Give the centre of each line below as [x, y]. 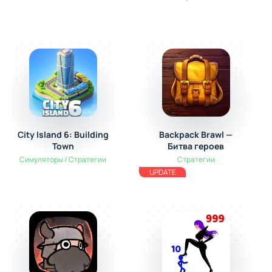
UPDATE [162, 172]
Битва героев [196, 146]
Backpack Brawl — [196, 134]
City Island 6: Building [63, 134]
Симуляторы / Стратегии [63, 159]
